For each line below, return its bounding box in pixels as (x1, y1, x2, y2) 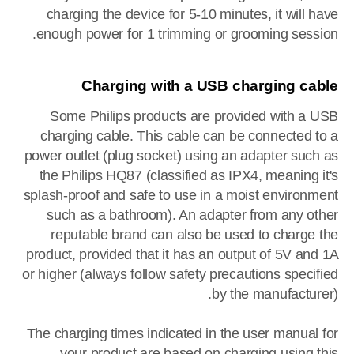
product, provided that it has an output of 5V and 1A (26, 246, 338, 262)
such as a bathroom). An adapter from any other (47, 206, 338, 223)
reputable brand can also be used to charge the (51, 226, 338, 243)
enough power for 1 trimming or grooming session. (36, 25, 338, 42)
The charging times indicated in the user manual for (26, 325, 338, 341)
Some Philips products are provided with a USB (50, 107, 338, 124)
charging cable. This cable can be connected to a (40, 127, 338, 144)
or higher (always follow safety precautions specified (22, 265, 338, 282)
